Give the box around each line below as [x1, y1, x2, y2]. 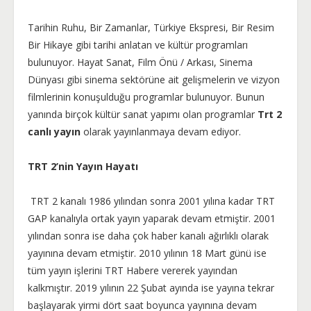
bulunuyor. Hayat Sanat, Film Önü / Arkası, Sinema [28, 56, 253, 69]
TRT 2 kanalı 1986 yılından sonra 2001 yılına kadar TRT [28, 194, 275, 208]
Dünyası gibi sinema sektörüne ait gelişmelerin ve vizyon [28, 73, 280, 86]
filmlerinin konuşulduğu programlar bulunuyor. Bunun [28, 90, 264, 103]
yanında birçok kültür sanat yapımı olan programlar [28, 108, 258, 121]
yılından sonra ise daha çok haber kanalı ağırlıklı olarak [28, 229, 269, 242]
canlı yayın [28, 125, 81, 138]
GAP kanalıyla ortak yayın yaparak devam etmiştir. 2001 [28, 212, 276, 225]
